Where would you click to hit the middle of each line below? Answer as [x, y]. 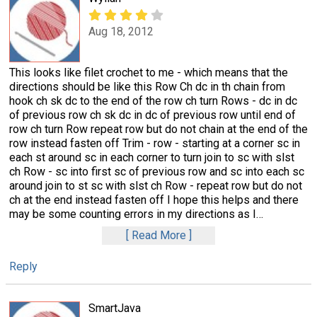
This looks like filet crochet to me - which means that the [149, 73]
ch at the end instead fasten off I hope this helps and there [154, 200]
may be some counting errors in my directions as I [133, 214]
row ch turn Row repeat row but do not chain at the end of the [158, 129]
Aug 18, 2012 [121, 31]
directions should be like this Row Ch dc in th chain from [147, 87]
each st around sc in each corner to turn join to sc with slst [152, 158]
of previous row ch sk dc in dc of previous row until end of [152, 115]
